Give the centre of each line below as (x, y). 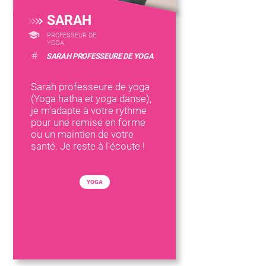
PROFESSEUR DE (72, 35)
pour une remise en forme (88, 122)
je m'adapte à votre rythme (89, 110)
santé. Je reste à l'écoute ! (88, 146)
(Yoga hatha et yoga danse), (91, 99)
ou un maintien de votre (83, 134)
